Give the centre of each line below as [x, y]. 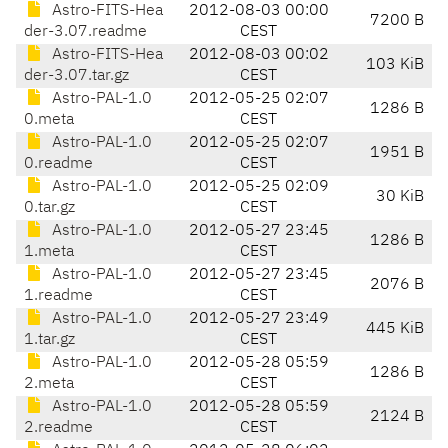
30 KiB [400, 197]
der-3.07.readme [85, 32]
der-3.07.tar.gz [76, 76]
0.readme [58, 164]
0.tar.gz [49, 208]
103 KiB [395, 65]
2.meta [49, 384]
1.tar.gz [49, 340]
